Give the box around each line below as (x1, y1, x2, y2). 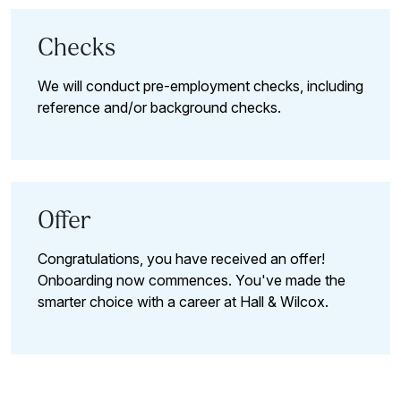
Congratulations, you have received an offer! (38, 249, 325, 268)
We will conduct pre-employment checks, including (38, 76, 363, 95)
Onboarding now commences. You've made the (38, 270, 346, 289)
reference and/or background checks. (38, 98, 281, 116)
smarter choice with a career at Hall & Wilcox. (38, 292, 332, 311)
